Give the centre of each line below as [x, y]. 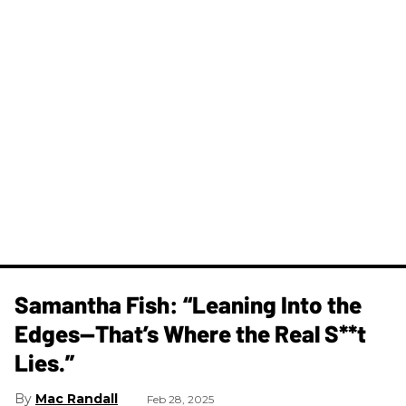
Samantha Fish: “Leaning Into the [188, 304]
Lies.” [44, 362]
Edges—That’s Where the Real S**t [190, 333]
